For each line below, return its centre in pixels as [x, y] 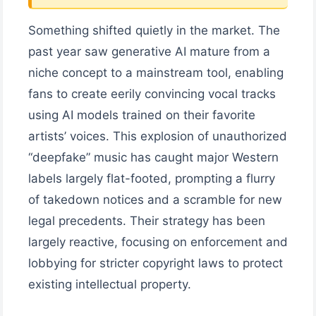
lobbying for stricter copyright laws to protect [156, 263]
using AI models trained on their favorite [142, 115]
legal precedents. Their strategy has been [147, 221]
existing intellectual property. [110, 285]
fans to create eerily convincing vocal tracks [152, 94]
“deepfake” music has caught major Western [153, 158]
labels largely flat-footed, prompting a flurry [152, 179]
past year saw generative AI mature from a [149, 52]
